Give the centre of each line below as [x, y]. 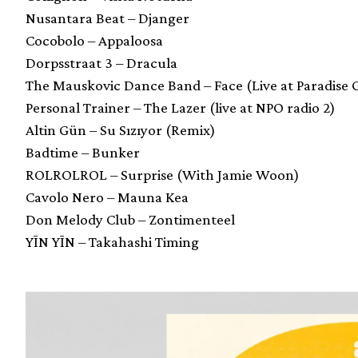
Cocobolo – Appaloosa [94, 41]
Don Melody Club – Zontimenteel [130, 220]
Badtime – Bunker [83, 153]
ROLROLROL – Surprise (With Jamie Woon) [163, 175]
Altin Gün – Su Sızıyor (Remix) [121, 130]
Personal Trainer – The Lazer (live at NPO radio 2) [181, 108]
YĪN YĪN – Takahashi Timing [112, 242]
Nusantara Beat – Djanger [107, 18]
